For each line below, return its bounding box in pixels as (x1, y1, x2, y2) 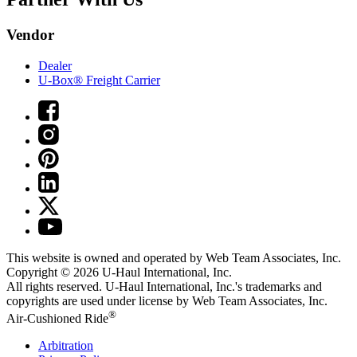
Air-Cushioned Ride (6, 312, 108, 326)
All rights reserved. (6, 280, 105, 294)
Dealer (38, 59, 72, 73)
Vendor (6, 26, 54, 44)
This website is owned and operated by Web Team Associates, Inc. (6, 251, 341, 265)
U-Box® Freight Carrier (38, 73, 160, 88)
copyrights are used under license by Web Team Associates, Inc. (6, 294, 328, 308)
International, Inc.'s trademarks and (143, 280, 322, 294)
